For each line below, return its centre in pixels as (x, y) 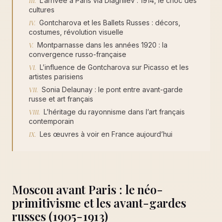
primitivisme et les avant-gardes (99, 203)
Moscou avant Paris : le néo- (87, 189)
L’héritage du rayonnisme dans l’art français (114, 112)
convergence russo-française (78, 54)
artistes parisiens (56, 77)
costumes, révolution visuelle (76, 32)
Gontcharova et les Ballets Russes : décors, (110, 23)
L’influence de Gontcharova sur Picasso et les (114, 67)
